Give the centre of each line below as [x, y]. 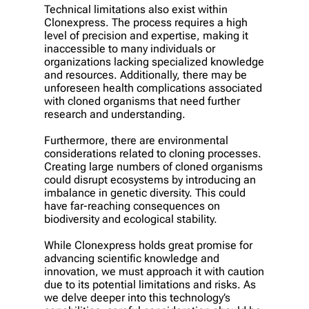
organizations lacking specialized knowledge [154, 62]
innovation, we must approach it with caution [154, 272]
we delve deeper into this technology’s [137, 298]
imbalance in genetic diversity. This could [145, 193]
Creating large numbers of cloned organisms [153, 167]
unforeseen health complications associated [153, 88]
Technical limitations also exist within [136, 10]
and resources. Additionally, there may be [146, 75]
